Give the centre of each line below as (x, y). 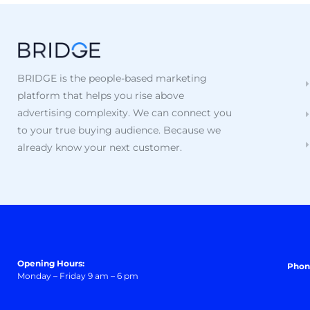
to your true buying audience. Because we (119, 130)
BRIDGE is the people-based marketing (112, 79)
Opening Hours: (51, 263)
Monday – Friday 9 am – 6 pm (78, 275)
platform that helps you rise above (101, 96)
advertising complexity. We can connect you (125, 113)
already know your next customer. (101, 148)
